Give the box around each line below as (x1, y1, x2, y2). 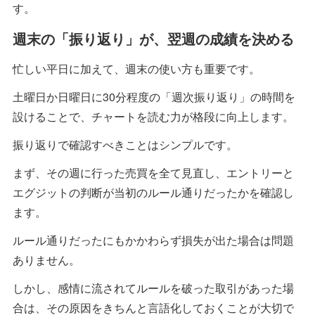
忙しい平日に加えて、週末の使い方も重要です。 (13, 60, 260, 77)
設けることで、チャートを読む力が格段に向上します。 (13, 108, 294, 124)
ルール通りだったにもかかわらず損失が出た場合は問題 (13, 231, 294, 248)
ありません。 (13, 251, 80, 268)
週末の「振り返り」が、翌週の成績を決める (13, 27, 294, 49)
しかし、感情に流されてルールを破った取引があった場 (13, 279, 294, 296)
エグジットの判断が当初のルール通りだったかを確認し (13, 184, 294, 200)
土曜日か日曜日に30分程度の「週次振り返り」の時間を (13, 88, 295, 105)
